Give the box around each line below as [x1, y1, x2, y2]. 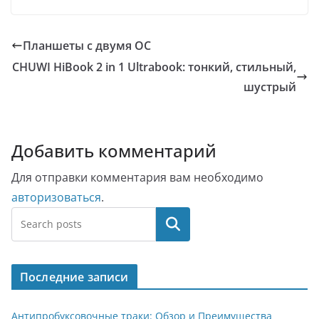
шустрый [244, 78, 296, 95]
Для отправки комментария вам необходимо [11, 169, 263, 185]
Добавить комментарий [11, 138, 216, 162]
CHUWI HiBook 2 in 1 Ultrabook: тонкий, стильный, [12, 58, 296, 75]
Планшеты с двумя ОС [23, 37, 151, 53]
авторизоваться [11, 189, 101, 205]
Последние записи [20, 268, 129, 285]
